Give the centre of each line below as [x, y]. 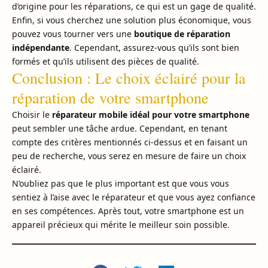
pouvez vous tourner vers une [73, 34]
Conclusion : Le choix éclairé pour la [129, 78]
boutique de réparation [182, 34]
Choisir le [32, 115]
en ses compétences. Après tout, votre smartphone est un [128, 211]
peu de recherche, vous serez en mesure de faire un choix [129, 156]
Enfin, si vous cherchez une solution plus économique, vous [132, 20]
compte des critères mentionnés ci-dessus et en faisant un [130, 142]
